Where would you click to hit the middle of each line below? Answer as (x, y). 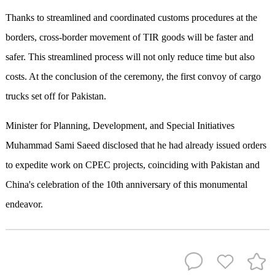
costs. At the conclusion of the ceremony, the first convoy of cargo (133, 77)
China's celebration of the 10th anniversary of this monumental (126, 185)
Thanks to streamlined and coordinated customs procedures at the (131, 18)
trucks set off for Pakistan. (56, 96)
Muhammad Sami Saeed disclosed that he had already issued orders (136, 145)
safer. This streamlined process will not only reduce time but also (130, 57)
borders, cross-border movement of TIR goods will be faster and (129, 37)
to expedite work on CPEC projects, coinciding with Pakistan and (132, 165)
